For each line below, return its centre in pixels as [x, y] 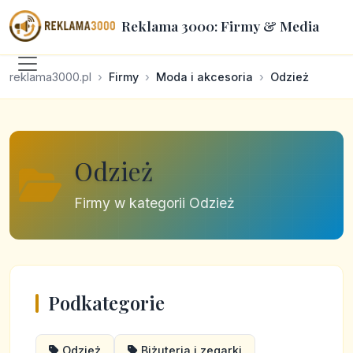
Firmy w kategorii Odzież [154, 203]
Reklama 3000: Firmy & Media [220, 26]
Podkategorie [106, 303]
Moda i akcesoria [204, 77]
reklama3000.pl [50, 77]
